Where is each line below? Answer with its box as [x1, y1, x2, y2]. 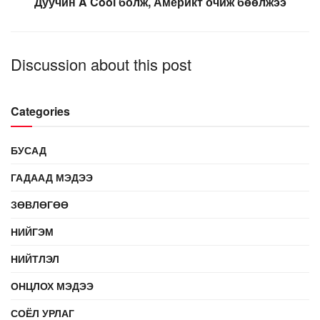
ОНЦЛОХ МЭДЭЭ [11, 278, 94, 293]
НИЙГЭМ [11, 224, 54, 239]
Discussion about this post [11, 52, 191, 75]
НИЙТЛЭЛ [11, 251, 59, 266]
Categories [11, 102, 70, 119]
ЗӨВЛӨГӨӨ [11, 196, 69, 211]
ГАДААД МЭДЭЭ [11, 169, 93, 184]
